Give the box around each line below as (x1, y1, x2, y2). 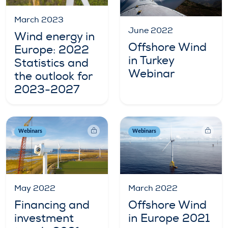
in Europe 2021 (128, 211, 210, 225)
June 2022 (128, 25, 173, 36)
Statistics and (14, 56, 89, 71)
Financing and (14, 197, 90, 212)
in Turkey (128, 53, 174, 68)
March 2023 (14, 15, 64, 25)
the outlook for (14, 69, 92, 84)
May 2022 (14, 183, 55, 193)
